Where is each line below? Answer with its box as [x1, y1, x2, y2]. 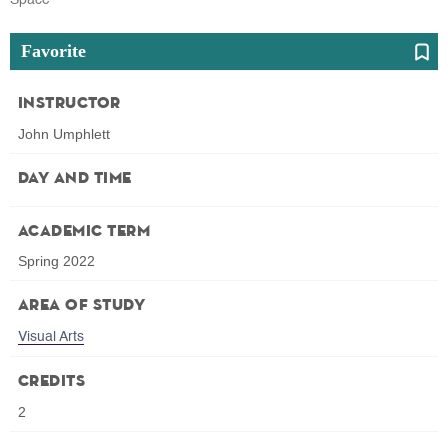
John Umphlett [18, 125, 110, 142]
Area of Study [18, 298, 146, 315]
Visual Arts [18, 330, 84, 345]
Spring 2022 [18, 253, 95, 270]
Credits [18, 374, 86, 391]
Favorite [20, 40, 86, 61]
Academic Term [18, 223, 151, 240]
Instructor [18, 95, 121, 112]
